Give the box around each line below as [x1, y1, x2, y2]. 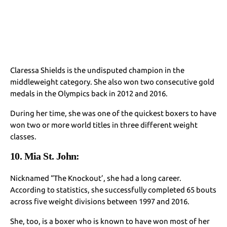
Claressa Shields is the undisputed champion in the [10, 65, 185, 74]
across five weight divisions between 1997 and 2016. [10, 197, 190, 206]
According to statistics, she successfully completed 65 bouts [10, 185, 217, 194]
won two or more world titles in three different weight [10, 120, 198, 129]
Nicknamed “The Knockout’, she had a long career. [10, 173, 182, 182]
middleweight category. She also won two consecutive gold [10, 77, 215, 86]
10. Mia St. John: [10, 150, 80, 162]
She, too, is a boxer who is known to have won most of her [10, 216, 210, 225]
